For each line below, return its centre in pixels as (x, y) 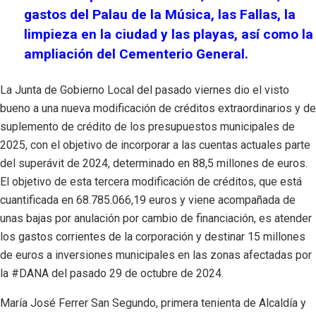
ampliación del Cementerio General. (136, 54)
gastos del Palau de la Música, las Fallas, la (160, 14)
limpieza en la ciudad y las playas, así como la (169, 34)
